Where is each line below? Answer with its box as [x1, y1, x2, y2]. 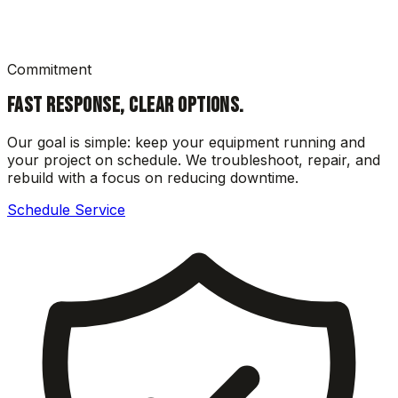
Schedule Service [7, 201, 125, 219]
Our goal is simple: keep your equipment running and [7, 133, 365, 152]
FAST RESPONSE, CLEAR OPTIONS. [7, 92, 244, 119]
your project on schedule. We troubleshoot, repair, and [7, 151, 380, 170]
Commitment [7, 60, 92, 79]
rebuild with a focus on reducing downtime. [7, 169, 298, 187]
